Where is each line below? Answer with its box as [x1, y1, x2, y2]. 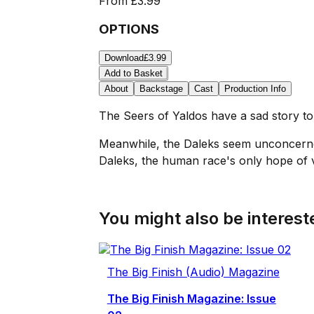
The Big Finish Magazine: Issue [107, 292, 276, 306]
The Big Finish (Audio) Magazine [107, 265, 280, 280]
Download [104, 53, 144, 64]
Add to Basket [104, 68, 163, 79]
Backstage [139, 83, 183, 95]
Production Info [224, 83, 286, 95]
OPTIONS [98, 20, 159, 37]
